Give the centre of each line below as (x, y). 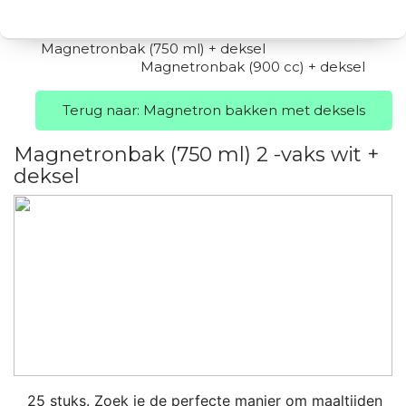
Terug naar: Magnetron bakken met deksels (214, 110)
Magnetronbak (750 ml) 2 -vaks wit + (196, 155)
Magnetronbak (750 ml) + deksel (153, 48)
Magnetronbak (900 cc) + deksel (253, 67)
